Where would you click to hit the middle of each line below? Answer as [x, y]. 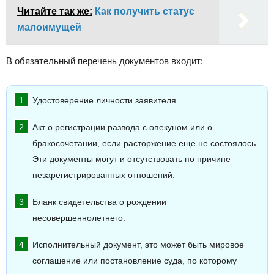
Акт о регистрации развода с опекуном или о [122, 128]
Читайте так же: [55, 12]
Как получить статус [145, 12]
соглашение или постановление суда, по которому [135, 261]
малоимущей [49, 28]
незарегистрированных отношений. [104, 176]
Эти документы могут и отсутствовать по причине [131, 160]
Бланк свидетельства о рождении [99, 202]
